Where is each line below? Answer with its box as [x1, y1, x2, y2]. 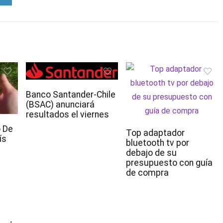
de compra [125, 168, 169, 178]
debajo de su [125, 148, 177, 158]
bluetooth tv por [125, 138, 189, 148]
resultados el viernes [26, 110, 109, 120]
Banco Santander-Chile [26, 90, 115, 100]
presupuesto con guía [125, 158, 213, 168]
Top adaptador [125, 128, 185, 138]
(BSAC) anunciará [26, 100, 95, 110]
